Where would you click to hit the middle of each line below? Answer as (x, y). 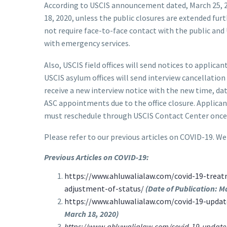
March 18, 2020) (91, 214)
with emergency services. (87, 43)
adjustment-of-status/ (104, 188)
